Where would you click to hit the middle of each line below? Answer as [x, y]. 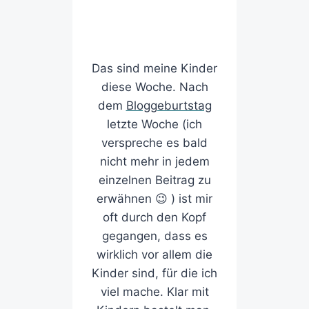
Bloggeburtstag [169, 106]
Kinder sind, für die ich [154, 273]
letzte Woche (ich [154, 124]
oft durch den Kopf [154, 218]
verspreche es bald [154, 143]
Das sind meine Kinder [154, 69]
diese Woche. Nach [154, 87]
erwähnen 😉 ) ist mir [154, 199]
